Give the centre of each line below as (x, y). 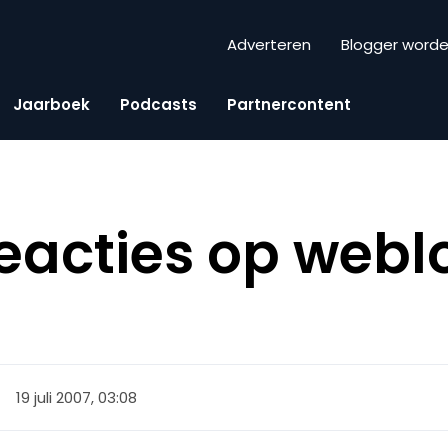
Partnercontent (289, 104)
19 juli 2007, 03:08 (77, 397)
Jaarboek (51, 104)
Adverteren (269, 45)
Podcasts (158, 104)
